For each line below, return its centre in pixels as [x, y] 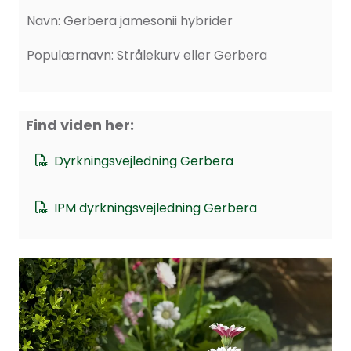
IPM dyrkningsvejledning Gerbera [156, 208]
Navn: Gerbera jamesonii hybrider [130, 21]
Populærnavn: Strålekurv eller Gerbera [147, 55]
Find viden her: [80, 125]
